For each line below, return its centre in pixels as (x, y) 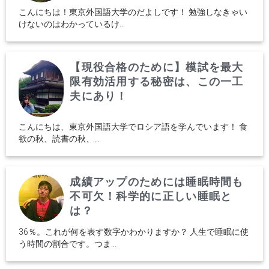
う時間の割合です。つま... (68, 244)
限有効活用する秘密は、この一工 (157, 81)
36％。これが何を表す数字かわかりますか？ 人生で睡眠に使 (134, 232)
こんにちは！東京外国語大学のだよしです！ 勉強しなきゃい (133, 12)
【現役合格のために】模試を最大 (157, 67)
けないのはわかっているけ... (72, 24)
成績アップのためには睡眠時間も (157, 181)
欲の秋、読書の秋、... (59, 138)
